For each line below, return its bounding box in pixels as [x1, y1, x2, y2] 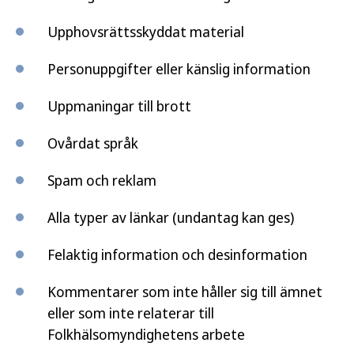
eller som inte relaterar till [47, 303, 214, 322]
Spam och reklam [47, 171, 156, 190]
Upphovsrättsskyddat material [47, 22, 244, 41]
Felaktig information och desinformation [47, 245, 307, 264]
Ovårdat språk [47, 134, 138, 153]
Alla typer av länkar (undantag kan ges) [47, 208, 294, 227]
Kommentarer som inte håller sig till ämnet [47, 282, 322, 301]
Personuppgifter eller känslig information [47, 59, 311, 78]
